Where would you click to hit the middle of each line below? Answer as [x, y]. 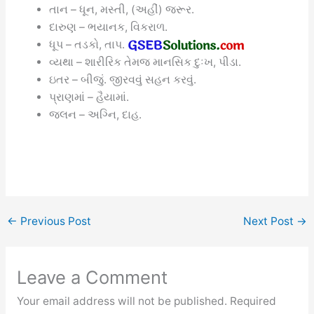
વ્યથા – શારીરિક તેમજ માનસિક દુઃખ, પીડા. [145, 62]
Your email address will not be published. [122, 301]
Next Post [269, 221]
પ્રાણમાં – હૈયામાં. [89, 97]
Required [253, 301]
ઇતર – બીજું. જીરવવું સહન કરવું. [123, 79]
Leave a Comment [92, 277]
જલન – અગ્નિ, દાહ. [96, 114]
